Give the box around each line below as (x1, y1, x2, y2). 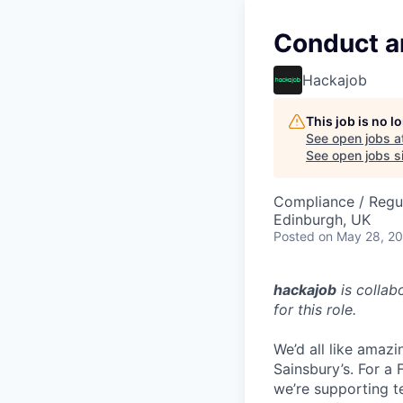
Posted (273, 228, 315, 244)
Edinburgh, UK (273, 210, 371, 228)
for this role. (273, 300, 356, 318)
